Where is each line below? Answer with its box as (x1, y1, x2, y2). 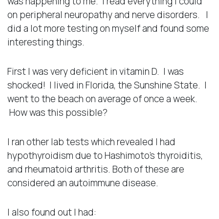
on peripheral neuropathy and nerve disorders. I (7, 8, 208, 21)
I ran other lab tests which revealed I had (7, 135, 175, 148)
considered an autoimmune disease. (7, 176, 158, 189)
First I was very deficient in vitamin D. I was (7, 65, 184, 78)
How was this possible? (7, 106, 108, 119)
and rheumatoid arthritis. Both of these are (7, 162, 184, 175)
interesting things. (7, 35, 85, 48)
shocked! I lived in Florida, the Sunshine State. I (7, 78, 207, 91)
